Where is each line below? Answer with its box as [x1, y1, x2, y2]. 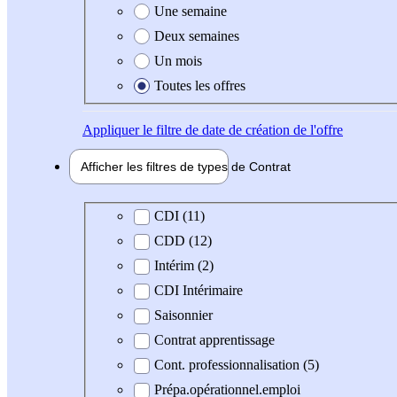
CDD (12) [154, 233, 212, 249]
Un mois [154, 52, 202, 68]
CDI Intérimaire [154, 283, 243, 299]
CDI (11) [154, 208, 205, 224]
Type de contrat [96, 207, 183, 223]
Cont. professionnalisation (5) [154, 357, 319, 373]
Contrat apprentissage [154, 332, 275, 348]
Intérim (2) [154, 258, 214, 274]
